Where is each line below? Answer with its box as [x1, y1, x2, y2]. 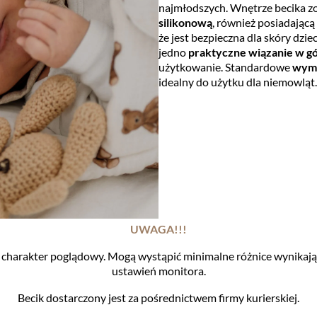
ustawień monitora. [111, 264, 206, 278]
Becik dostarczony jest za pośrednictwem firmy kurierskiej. [18, 291, 299, 305]
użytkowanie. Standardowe [158, 60, 292, 74]
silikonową [158, 16, 212, 30]
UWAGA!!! [130, 222, 187, 236]
